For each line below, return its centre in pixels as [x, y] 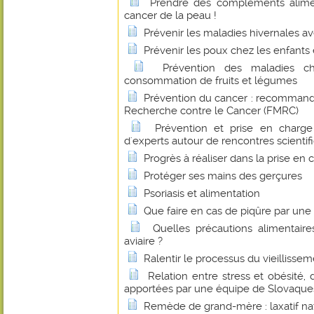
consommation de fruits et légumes [211, 81]
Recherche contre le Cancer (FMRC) [211, 111]
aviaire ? [143, 241]
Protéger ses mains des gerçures [223, 176]
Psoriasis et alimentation [202, 193]
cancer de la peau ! [170, 15]
